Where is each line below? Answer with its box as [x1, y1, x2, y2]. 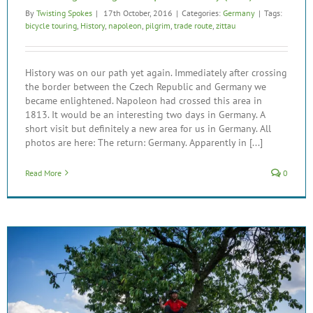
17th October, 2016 [101, 7, 173, 18]
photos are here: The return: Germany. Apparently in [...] [25, 136, 263, 149]
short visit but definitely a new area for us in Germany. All [25, 122, 271, 135]
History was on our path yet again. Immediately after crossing [25, 66, 287, 79]
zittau [216, 20, 235, 31]
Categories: [182, 7, 223, 18]
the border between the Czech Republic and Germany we [25, 80, 266, 93]
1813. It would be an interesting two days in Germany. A [25, 108, 265, 121]
